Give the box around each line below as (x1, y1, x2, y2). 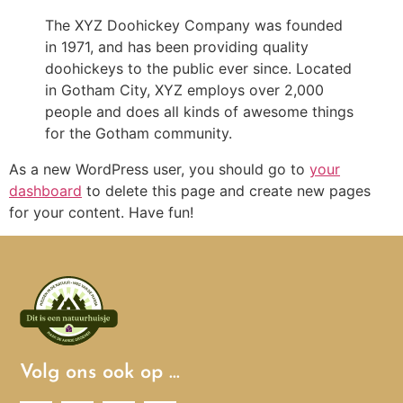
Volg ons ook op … (20, 362, 181, 383)
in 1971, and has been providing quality (45, 37, 309, 56)
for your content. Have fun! (9, 202, 193, 221)
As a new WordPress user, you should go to (9, 159, 309, 178)
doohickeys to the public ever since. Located (45, 58, 352, 77)
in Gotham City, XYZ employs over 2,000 (45, 80, 324, 99)
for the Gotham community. (45, 123, 232, 142)
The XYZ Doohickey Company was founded (45, 15, 343, 34)
